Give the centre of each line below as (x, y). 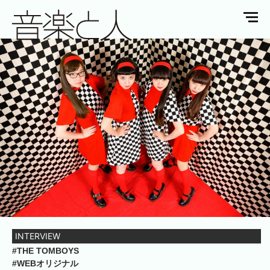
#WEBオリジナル (45, 264)
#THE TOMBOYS (46, 251)
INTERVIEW (38, 236)
